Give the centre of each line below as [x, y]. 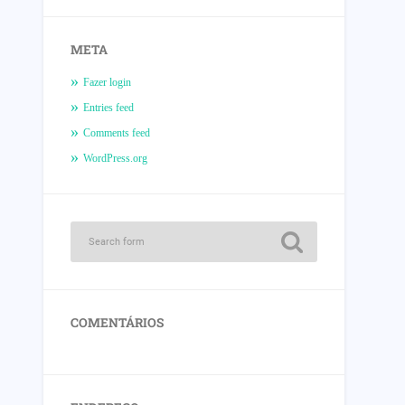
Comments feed [117, 133]
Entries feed [109, 108]
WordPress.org [116, 159]
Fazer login [108, 83]
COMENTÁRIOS [118, 323]
